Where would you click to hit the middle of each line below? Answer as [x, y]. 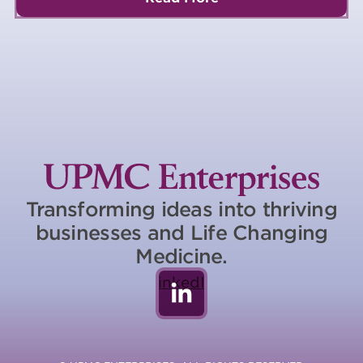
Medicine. [181, 256]
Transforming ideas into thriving [181, 209]
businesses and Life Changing [181, 233]
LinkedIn [181, 282]
